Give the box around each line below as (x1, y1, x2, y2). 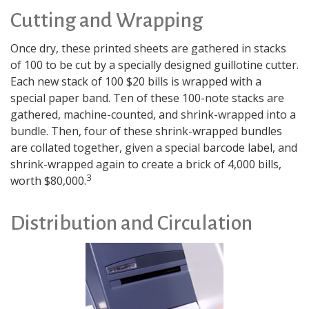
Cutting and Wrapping (10, 9, 203, 31)
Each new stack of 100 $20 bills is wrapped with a (10, 74, 261, 89)
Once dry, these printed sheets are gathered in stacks (10, 41, 286, 56)
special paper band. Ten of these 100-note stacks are (10, 90, 284, 106)
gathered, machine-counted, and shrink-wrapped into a (10, 107, 296, 122)
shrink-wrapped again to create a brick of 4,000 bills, (10, 157, 281, 172)
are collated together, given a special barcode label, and (10, 140, 297, 155)
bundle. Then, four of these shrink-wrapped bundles (10, 123, 282, 139)
